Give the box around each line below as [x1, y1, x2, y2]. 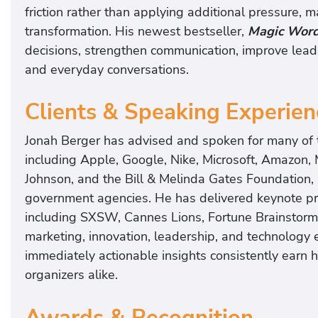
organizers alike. [25, 266, 118, 284]
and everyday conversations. [25, 60, 189, 78]
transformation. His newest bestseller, [25, 22, 248, 40]
